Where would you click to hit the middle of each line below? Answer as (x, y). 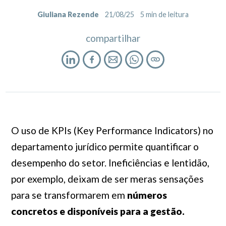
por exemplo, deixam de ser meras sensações (107, 179)
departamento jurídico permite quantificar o (105, 147)
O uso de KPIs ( (44, 130)
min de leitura (167, 14)
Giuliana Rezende (68, 14)
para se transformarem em (69, 195)
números (147, 195)
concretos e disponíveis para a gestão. (98, 211)
